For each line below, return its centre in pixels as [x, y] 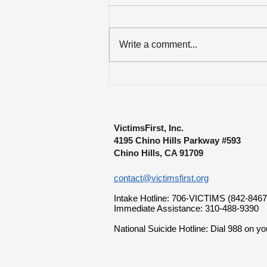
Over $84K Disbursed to [189, 82]
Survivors [150, 114]
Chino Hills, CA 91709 [159, 153]
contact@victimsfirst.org [161, 178]
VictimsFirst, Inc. [149, 128]
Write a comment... [158, 45]
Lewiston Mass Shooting [150, 98]
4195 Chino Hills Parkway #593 [177, 141]
